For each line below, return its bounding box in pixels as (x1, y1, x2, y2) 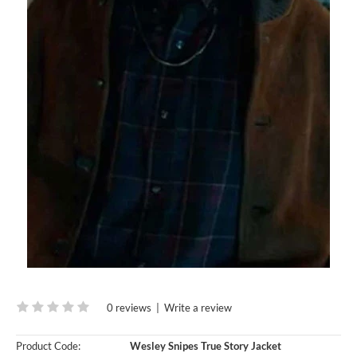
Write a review (164, 300, 232, 314)
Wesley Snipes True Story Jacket (127, 339, 281, 352)
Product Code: (16, 339, 80, 352)
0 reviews (107, 300, 151, 314)
